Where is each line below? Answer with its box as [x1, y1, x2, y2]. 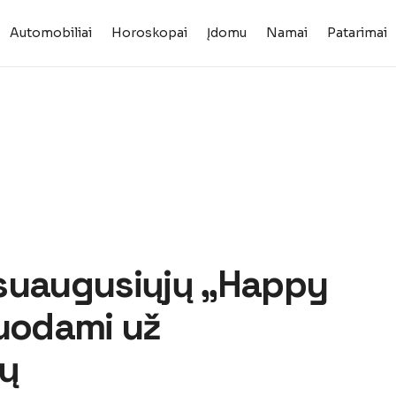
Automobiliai [9, 25, 92, 41]
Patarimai [326, 25, 387, 41]
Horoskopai [110, 25, 187, 41]
